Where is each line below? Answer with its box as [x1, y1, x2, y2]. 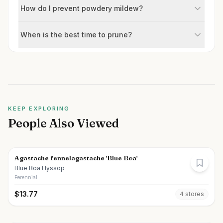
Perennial [14, 174, 37, 180]
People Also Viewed [8, 116, 119, 130]
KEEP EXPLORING [8, 105, 70, 112]
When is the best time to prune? [20, 30, 132, 39]
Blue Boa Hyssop [14, 164, 65, 172]
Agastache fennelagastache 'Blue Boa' [14, 154, 137, 162]
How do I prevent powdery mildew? [20, 4, 143, 12]
